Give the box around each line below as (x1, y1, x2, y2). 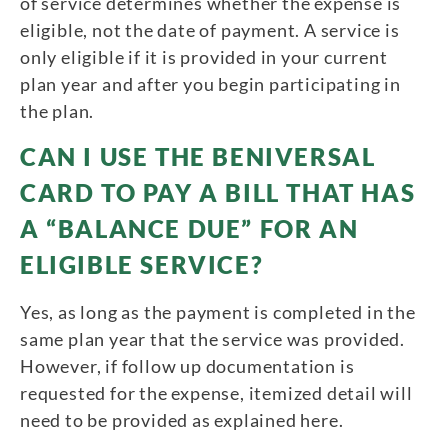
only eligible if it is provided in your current (20, 45, 388, 68)
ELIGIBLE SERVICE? (20, 250, 264, 280)
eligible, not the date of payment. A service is (20, 18, 400, 41)
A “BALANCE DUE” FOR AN (20, 214, 359, 244)
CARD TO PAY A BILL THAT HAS (20, 178, 416, 208)
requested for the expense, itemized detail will (20, 382, 413, 405)
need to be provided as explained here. (20, 409, 344, 432)
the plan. (20, 99, 95, 122)
